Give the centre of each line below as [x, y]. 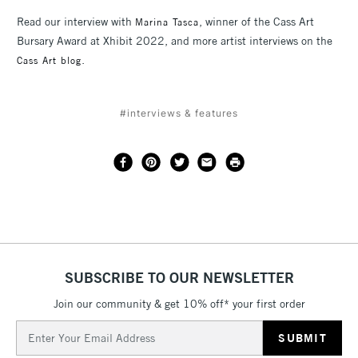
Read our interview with [76, 22]
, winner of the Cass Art [257, 22]
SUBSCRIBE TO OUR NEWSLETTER [179, 278]
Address [38, 346]
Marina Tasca [167, 22]
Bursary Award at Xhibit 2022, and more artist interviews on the [176, 41]
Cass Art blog [49, 61]
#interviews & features [179, 113]
